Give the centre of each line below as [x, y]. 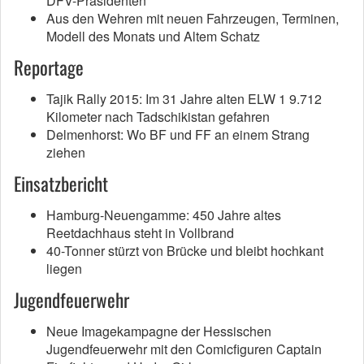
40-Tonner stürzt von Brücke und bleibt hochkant [185, 251]
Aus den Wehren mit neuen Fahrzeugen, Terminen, [193, 19]
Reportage [49, 68]
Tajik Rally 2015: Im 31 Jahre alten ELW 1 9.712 [184, 99]
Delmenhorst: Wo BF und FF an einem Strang [178, 135]
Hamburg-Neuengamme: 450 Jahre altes [164, 215]
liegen [64, 269]
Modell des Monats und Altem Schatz [153, 37]
